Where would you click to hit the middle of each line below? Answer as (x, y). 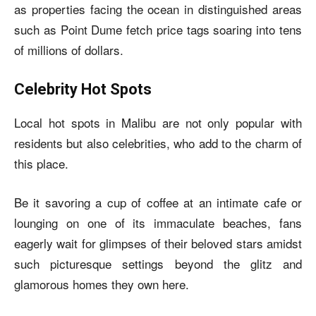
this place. (41, 163)
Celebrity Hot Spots (83, 89)
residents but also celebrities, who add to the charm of (158, 142)
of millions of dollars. (69, 49)
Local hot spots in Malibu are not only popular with (158, 122)
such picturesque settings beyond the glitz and (158, 263)
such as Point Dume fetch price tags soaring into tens (158, 29)
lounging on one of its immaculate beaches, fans (158, 222)
